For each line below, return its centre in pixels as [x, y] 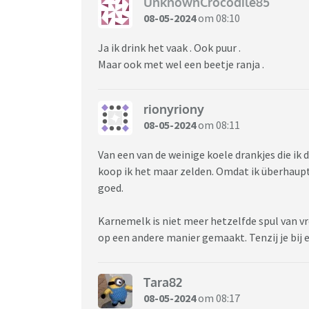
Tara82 [163, 282]
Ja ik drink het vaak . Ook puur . [169, 47]
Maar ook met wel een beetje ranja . [181, 64]
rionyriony [174, 109]
